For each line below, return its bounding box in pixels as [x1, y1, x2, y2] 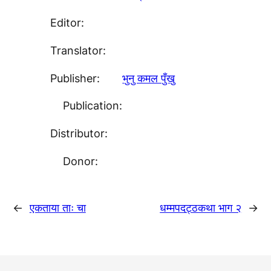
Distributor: [50, 127, 108, 140]
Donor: [62, 155, 98, 168]
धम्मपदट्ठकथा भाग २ [160, 201, 242, 214]
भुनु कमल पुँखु [122, 71, 175, 85]
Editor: [50, 16, 85, 30]
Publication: [62, 99, 122, 113]
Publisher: [50, 71, 100, 85]
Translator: [50, 44, 106, 57]
